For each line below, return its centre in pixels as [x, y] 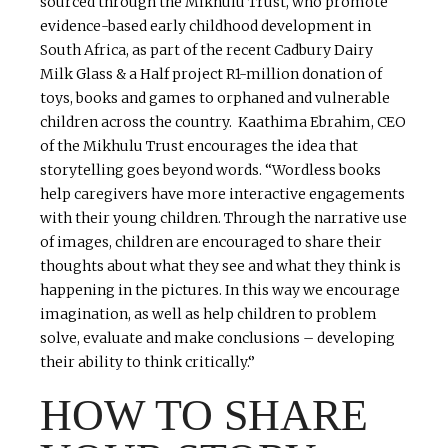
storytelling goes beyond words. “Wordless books [210, 170]
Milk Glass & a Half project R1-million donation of [211, 74]
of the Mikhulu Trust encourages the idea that [199, 146]
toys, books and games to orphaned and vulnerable [215, 98]
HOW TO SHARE [204, 416]
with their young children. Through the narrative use [223, 218]
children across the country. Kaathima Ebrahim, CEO [223, 122]
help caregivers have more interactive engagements [222, 194]
